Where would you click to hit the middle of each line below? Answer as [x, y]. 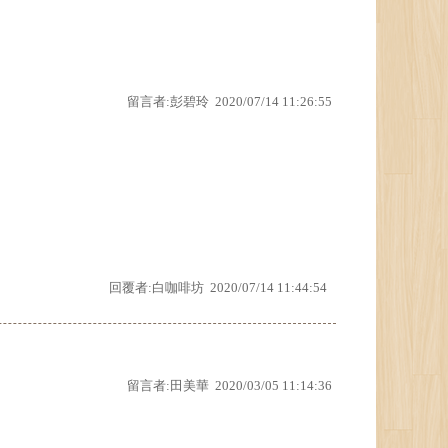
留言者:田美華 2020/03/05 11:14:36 [229, 385]
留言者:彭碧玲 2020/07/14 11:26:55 [229, 101]
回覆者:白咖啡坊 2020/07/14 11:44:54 [218, 287]
